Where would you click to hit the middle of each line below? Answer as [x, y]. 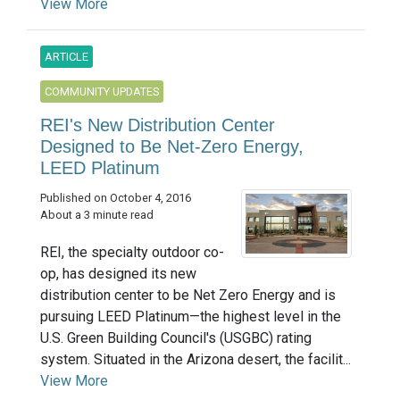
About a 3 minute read [97, 215]
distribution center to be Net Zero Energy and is [188, 295]
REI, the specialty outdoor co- [132, 252]
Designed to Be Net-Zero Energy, [172, 147]
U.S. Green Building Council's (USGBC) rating [176, 337]
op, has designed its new [118, 273]
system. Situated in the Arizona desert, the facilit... [196, 359]
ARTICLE [67, 57]
